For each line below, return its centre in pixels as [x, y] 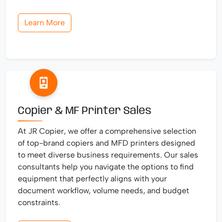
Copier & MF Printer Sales [85, 111]
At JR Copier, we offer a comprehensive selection [107, 131]
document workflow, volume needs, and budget [104, 190]
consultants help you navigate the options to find [106, 166]
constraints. [39, 202]
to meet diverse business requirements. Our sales [108, 155]
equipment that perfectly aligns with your [92, 178]
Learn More [45, 22]
